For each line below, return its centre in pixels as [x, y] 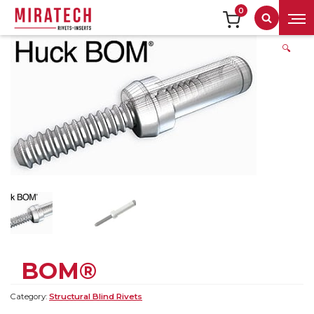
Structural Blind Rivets [96, 297]
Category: [30, 297]
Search [282, 21]
